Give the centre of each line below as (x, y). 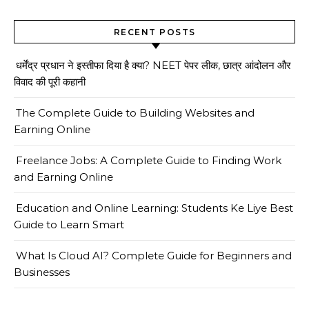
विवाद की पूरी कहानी (50, 82)
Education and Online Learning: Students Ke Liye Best (154, 208)
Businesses (42, 272)
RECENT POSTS (154, 32)
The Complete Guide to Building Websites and (135, 113)
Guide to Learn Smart (69, 225)
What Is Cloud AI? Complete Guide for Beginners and (154, 256)
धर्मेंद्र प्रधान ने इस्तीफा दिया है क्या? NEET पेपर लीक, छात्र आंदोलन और (153, 65)
